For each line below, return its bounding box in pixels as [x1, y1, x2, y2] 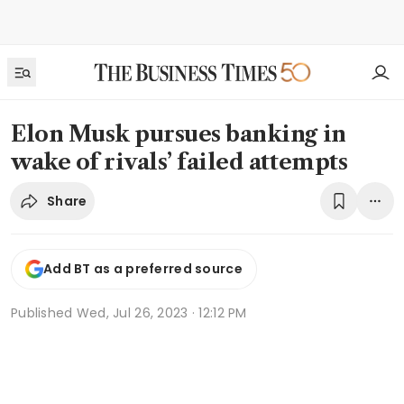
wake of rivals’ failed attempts [11, 149, 348, 175]
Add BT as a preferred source [43, 260, 243, 279]
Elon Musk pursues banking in [11, 121, 346, 147]
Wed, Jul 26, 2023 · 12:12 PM [76, 303, 247, 322]
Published [11, 303, 77, 322]
